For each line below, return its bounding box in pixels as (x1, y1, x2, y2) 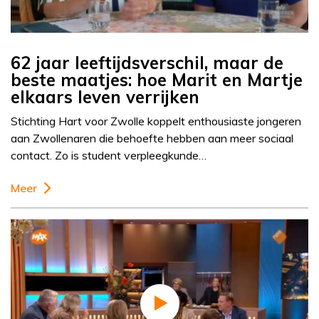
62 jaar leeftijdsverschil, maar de (11, 52, 283, 74)
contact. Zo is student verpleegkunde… (11, 148, 206, 163)
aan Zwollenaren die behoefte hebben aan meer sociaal (11, 131, 293, 146)
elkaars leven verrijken (11, 86, 199, 108)
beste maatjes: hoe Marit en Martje (11, 69, 303, 91)
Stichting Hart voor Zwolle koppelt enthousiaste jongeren (11, 114, 301, 129)
